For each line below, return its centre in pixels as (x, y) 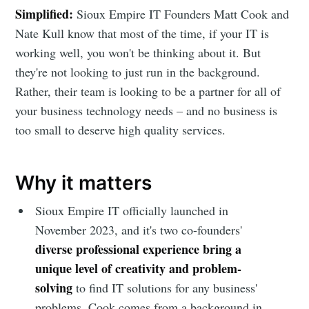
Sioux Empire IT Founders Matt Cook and (181, 14)
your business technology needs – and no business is (147, 111)
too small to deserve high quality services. (121, 130)
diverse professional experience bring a (139, 249)
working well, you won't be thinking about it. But (138, 53)
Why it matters (84, 182)
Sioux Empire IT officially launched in (132, 211)
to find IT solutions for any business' (165, 288)
